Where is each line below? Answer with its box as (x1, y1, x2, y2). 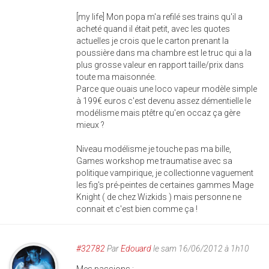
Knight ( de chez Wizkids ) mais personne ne (76, 192, 241, 202)
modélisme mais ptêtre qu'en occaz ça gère (76, 108, 240, 118)
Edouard (121, 244, 151, 253)
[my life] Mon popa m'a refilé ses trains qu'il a (76, 12, 243, 22)
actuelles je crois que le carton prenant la (76, 36, 229, 46)
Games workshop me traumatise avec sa (76, 156, 232, 166)
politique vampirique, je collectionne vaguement (76, 168, 253, 178)
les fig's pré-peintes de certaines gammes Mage (76, 180, 253, 190)
